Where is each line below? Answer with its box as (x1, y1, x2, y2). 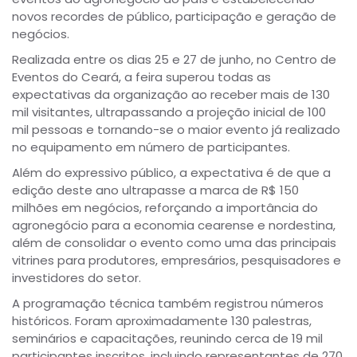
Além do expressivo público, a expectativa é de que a (12, 164, 331, 181)
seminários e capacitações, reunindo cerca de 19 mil (12, 330, 323, 347)
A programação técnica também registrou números (12, 295, 324, 312)
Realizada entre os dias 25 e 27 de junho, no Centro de (12, 51, 336, 68)
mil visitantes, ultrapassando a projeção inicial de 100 (12, 104, 326, 120)
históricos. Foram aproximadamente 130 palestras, (12, 312, 312, 329)
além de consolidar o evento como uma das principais (12, 234, 336, 251)
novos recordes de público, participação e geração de (12, 8, 336, 25)
